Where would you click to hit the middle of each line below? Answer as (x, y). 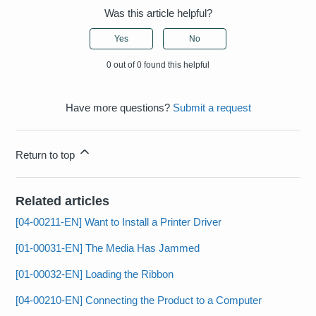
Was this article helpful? (158, 13)
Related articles (63, 201)
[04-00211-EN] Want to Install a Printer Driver (119, 222)
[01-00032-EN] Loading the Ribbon (95, 274)
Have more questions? (119, 108)
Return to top (47, 155)
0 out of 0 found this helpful (158, 65)
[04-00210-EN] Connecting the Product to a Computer (139, 300)
